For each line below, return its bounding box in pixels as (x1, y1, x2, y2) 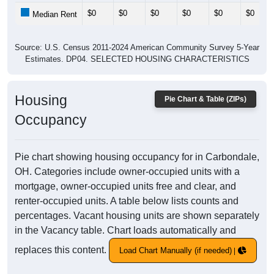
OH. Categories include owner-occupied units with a (15, 166, 240, 177)
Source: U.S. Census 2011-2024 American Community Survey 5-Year (15, 43, 259, 53)
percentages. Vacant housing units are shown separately (15, 210, 259, 221)
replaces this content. (15, 245, 109, 255)
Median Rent (30, 10, 77, 20)
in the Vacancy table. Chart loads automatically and (15, 225, 236, 236)
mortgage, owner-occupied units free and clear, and (15, 181, 236, 192)
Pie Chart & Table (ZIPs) (165, 95, 246, 104)
